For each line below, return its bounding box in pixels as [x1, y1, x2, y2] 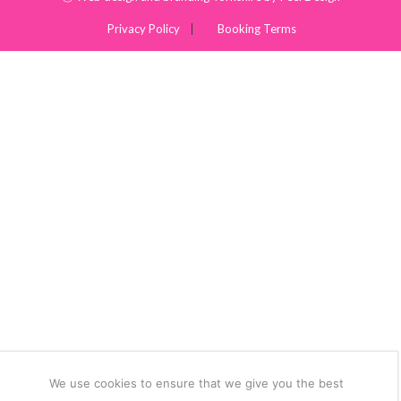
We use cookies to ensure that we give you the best [49, 375, 345, 390]
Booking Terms [218, 21, 297, 37]
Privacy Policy [107, 21, 180, 37]
